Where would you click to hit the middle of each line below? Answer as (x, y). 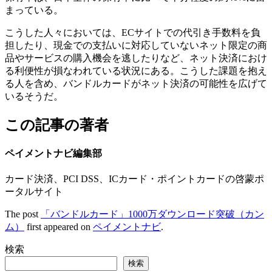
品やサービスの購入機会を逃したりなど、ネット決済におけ (136, 58)
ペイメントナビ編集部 (53, 153)
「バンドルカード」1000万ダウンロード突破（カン (152, 214)
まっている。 (34, 10)
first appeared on (59, 227)
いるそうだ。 (34, 96)
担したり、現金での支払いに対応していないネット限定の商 (136, 45)
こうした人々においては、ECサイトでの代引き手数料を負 (133, 32)
